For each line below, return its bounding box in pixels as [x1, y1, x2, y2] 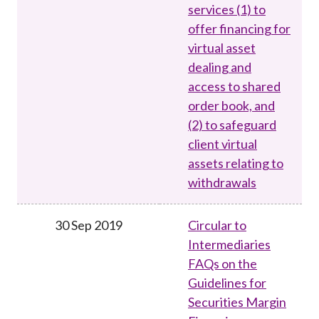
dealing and [188, 58, 251, 75]
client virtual [188, 135, 257, 152]
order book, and [188, 97, 275, 113]
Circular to [188, 216, 246, 233]
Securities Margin [188, 293, 286, 310]
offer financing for [188, 20, 291, 36]
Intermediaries [188, 236, 271, 252]
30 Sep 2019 [54, 216, 122, 233]
